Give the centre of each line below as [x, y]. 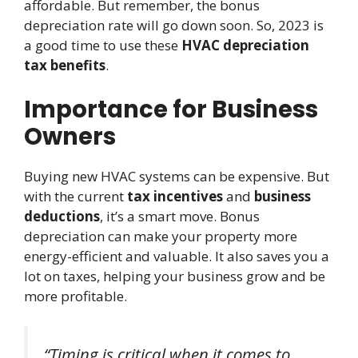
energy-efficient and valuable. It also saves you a [177, 256]
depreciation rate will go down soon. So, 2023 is [174, 26]
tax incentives [175, 196]
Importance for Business [171, 109]
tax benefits [65, 66]
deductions [62, 216]
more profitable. [76, 296]
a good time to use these [103, 46]
